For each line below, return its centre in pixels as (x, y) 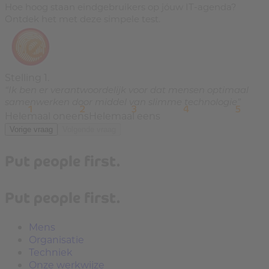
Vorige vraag (31, 129)
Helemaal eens (125, 115)
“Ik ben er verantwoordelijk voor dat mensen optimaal (127, 89)
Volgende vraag (89, 129)
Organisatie (56, 240)
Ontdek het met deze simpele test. (83, 18)
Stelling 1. (27, 77)
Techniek (51, 252)
